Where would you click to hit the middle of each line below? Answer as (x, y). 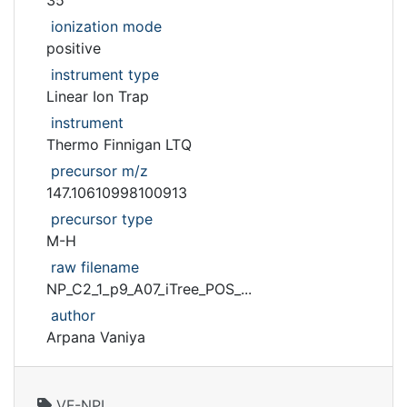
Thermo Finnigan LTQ (119, 144)
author (73, 315)
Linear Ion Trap (98, 96)
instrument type (105, 74)
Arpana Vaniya (96, 337)
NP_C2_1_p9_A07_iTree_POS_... (149, 289)
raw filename (95, 267)
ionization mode (106, 26)
